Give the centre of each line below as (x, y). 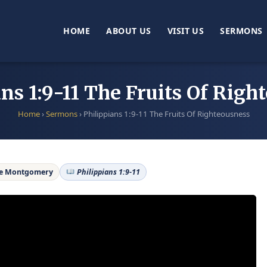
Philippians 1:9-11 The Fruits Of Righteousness (166, 114)
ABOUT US (129, 31)
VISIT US (186, 31)
